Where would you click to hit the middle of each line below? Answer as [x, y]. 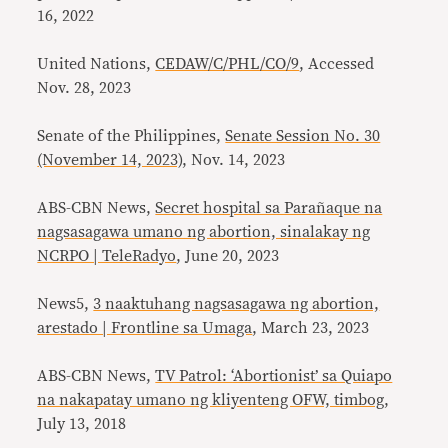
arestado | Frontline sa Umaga [145, 328]
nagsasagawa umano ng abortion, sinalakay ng [204, 232]
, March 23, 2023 [311, 328]
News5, [65, 304]
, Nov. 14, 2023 [234, 160]
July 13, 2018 [82, 424]
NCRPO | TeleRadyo [107, 256]
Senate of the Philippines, [131, 136]
